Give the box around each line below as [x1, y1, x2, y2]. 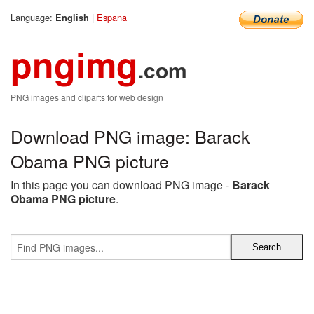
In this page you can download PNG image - [11, 177, 232, 193]
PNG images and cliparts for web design [11, 91, 163, 103]
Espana [97, 11, 127, 24]
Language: [11, 11, 55, 24]
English [55, 11, 89, 24]
